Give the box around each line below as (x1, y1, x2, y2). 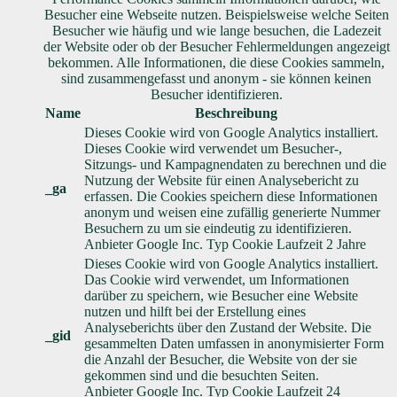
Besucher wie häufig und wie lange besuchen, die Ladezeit (51, 23, 381, 39)
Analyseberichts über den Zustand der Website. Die (84, 320, 371, 336)
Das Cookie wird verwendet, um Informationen (84, 272, 349, 288)
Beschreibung (194, 105, 277, 121)
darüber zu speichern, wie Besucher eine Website (84, 288, 358, 304)
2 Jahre (326, 237, 366, 253)
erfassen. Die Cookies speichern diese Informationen (84, 189, 378, 205)
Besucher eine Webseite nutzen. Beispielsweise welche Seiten (43, 7, 389, 23)
